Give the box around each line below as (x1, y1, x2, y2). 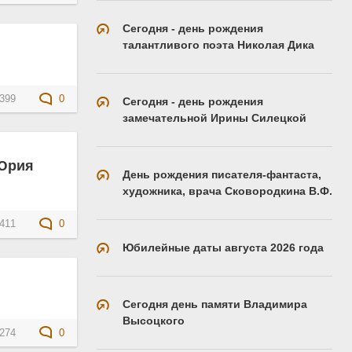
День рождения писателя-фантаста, (123, 168, 321, 181)
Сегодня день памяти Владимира (123, 298, 307, 310)
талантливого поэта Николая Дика (123, 38, 314, 51)
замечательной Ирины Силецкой (123, 112, 306, 124)
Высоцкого (123, 314, 185, 327)
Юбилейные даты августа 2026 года (123, 241, 324, 254)
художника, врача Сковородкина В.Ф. (123, 185, 332, 197)
